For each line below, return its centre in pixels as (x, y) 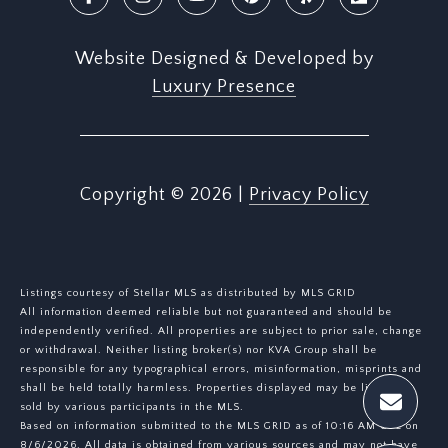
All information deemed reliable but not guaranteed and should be (206, 312)
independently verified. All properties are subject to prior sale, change (221, 331)
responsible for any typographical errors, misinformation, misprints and (221, 369)
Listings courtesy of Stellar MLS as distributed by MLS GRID (188, 293)
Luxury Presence (224, 87)
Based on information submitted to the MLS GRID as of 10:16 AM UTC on (219, 426)
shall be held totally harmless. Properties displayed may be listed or (214, 388)
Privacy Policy (308, 195)
